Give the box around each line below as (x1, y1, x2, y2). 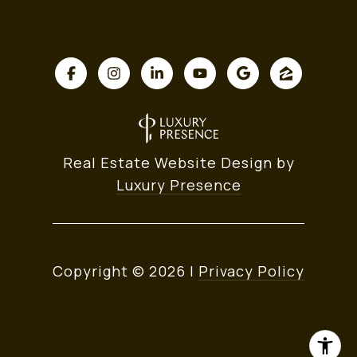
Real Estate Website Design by (62, 153, 295, 173)
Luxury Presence (116, 175, 241, 195)
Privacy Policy (198, 261, 304, 281)
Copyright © (53, 261, 145, 281)
